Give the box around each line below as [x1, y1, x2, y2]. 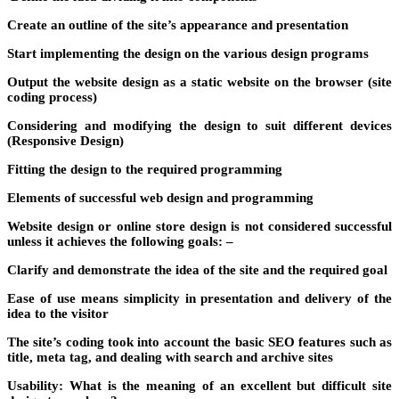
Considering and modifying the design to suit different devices [7, 118, 392, 133]
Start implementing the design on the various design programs [7, 45, 369, 61]
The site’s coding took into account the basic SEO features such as [7, 334, 392, 349]
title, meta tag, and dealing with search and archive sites [7, 349, 333, 364]
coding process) [7, 89, 97, 104]
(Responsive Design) [7, 133, 124, 148]
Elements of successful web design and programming [7, 190, 313, 205]
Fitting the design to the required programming [7, 161, 282, 176]
